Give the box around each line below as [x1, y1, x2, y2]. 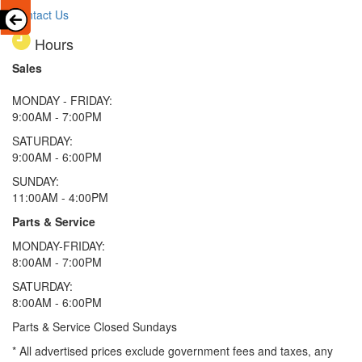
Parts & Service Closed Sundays [12, 318, 177, 335]
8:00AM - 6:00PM [12, 294, 102, 311]
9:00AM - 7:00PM [12, 108, 102, 125]
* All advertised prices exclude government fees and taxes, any [12, 343, 333, 360]
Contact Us [12, 6, 69, 23]
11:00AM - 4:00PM [12, 189, 108, 206]
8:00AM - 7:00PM [12, 254, 102, 271]
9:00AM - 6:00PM [12, 149, 102, 166]
